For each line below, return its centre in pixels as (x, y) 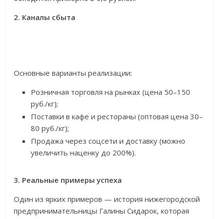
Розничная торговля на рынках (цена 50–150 (111, 92)
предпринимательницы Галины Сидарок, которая (102, 211)
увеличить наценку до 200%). (84, 153)
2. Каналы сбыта (45, 17)
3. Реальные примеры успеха (68, 180)
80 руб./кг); (50, 128)
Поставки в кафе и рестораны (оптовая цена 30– (117, 117)
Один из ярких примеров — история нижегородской (107, 199)
